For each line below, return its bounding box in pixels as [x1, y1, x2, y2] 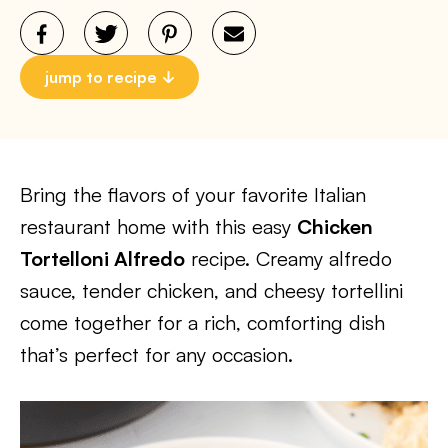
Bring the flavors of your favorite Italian [20, 182, 366, 207]
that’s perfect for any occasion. [20, 342, 293, 367]
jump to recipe [45, 67, 157, 87]
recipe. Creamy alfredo [185, 246, 392, 271]
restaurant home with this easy [20, 214, 297, 239]
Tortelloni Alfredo [20, 246, 185, 271]
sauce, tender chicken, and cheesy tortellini [20, 278, 403, 303]
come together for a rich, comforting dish [20, 310, 385, 335]
